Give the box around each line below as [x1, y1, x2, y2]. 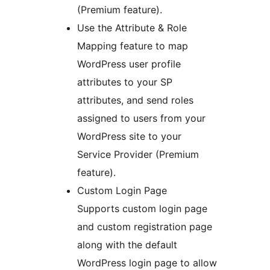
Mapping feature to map [77, 40, 188, 52]
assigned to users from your [77, 112, 206, 125]
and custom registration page [77, 221, 212, 233]
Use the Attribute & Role [77, 22, 187, 34]
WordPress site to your [77, 130, 181, 143]
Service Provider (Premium [77, 148, 199, 161]
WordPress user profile [77, 58, 181, 71]
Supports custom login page [77, 202, 207, 215]
